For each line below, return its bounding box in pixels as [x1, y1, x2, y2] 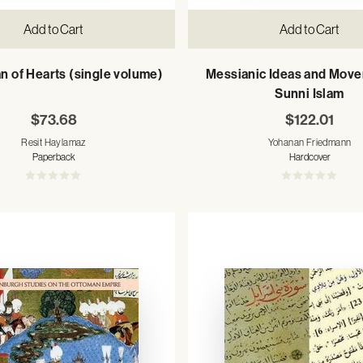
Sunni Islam [275, 86, 344, 101]
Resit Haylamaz [21, 137, 86, 148]
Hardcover [288, 152, 331, 163]
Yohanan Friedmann [267, 137, 352, 148]
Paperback [32, 152, 75, 163]
